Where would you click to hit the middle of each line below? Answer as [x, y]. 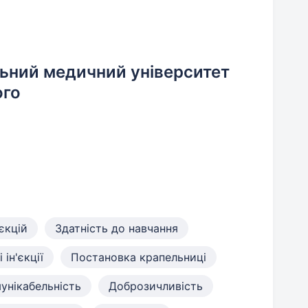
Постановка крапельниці [139, 257]
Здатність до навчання [117, 228]
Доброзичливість [156, 286]
